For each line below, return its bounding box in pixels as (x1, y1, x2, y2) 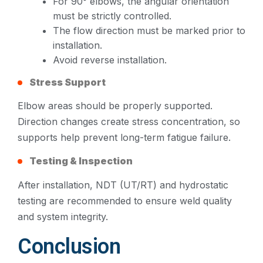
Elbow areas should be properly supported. (18, 99, 213, 112)
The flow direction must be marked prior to (53, 24, 245, 36)
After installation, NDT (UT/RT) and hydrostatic (18, 178, 228, 191)
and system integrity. (18, 210, 108, 222)
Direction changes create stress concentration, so (18, 115, 240, 127)
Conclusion (18, 234, 120, 259)
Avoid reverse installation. (53, 53, 167, 66)
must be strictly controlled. (53, 9, 171, 22)
